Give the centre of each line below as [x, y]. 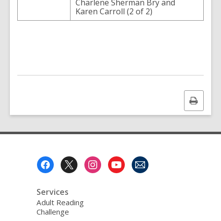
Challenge [53, 212]
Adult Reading [60, 202]
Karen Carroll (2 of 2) [114, 11]
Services [52, 192]
